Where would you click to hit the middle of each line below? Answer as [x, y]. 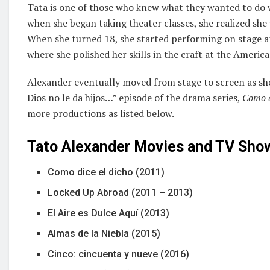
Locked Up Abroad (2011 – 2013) [121, 193]
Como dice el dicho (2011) [106, 172]
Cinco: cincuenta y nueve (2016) [119, 254]
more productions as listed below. [101, 113]
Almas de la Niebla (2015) [104, 234]
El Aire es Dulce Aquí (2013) [109, 213]
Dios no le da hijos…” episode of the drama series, [135, 97]
